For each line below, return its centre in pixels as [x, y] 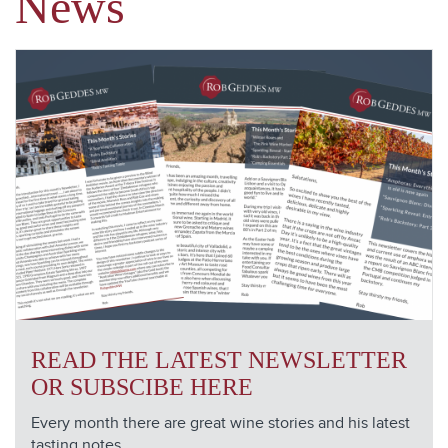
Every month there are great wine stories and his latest [220, 423]
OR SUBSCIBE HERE [142, 386]
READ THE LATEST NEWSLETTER [219, 359]
